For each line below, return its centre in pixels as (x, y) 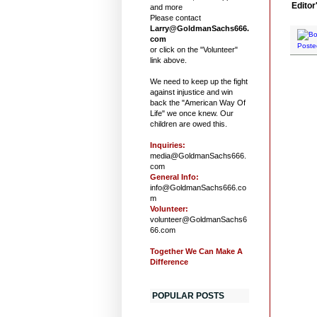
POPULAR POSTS (188, 295)
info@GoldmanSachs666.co (198, 187)
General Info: (174, 177)
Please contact (175, 17)
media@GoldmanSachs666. (198, 155)
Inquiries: (168, 145)
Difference (169, 261)
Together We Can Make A (196, 251)
